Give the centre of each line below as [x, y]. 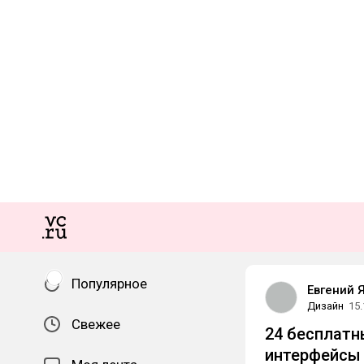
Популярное [109, 284]
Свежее [96, 324]
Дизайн [325, 306]
